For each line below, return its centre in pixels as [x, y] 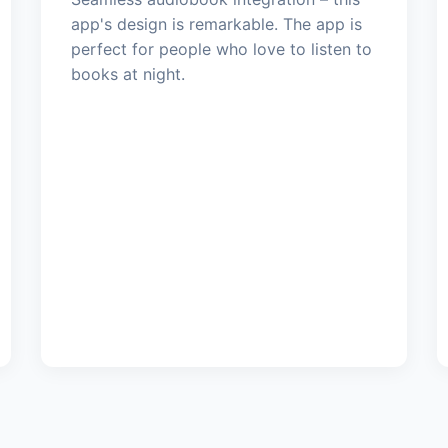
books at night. [127, 73]
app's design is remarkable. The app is [216, 23]
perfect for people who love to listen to [221, 48]
